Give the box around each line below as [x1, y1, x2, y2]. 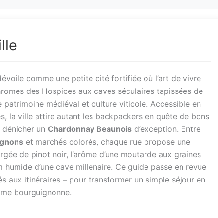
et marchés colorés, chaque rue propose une [23, 137, 190, 146]
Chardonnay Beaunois [48, 124, 132, 134]
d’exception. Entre [132, 124, 200, 134]
